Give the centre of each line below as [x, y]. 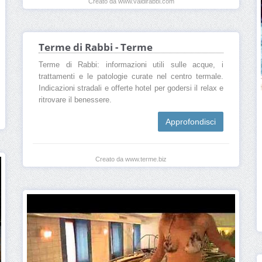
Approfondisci [191, 122]
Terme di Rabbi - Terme [96, 47]
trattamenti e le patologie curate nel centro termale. [131, 77]
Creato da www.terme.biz [131, 159]
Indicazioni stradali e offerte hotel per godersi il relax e [131, 89]
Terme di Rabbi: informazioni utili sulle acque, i [131, 65]
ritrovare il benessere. [75, 100]
